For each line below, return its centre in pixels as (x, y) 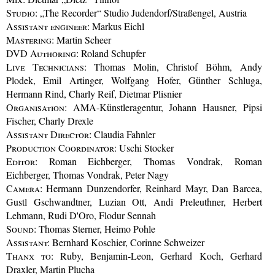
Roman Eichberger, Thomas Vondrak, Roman (150, 161)
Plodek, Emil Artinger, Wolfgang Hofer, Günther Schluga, (134, 80)
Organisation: (37, 107)
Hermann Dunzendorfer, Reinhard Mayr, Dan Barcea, (152, 188)
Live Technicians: (46, 67)
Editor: (22, 161)
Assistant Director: (49, 134)
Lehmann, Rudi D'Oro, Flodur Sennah (81, 215)
